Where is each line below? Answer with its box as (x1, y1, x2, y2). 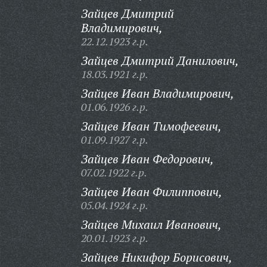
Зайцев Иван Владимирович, (80, 85, 234, 101)
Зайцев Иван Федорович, (80, 151, 214, 167)
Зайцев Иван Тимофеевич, (80, 118, 222, 134)
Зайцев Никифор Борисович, (80, 249, 232, 265)
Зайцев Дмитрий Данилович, (80, 52, 239, 69)
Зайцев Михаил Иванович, (80, 216, 222, 232)
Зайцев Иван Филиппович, (80, 184, 222, 200)
